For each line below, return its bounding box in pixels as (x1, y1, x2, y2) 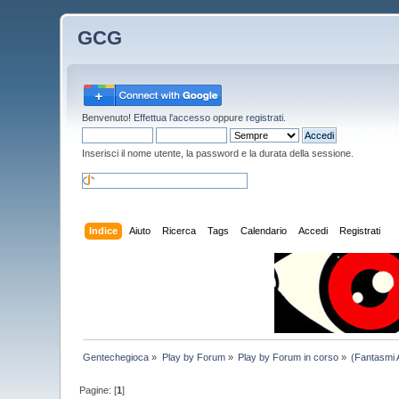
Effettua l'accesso (134, 112, 211, 123)
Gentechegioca (83, 351, 150, 362)
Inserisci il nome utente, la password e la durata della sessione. (82, 148, 354, 159)
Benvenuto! (82, 112, 134, 123)
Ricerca (161, 224, 196, 236)
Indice (88, 224, 118, 236)
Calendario (240, 224, 287, 236)
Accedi (297, 224, 328, 236)
